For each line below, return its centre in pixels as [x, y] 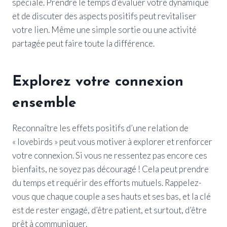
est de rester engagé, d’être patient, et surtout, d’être [109, 210]
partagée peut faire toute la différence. [83, 43]
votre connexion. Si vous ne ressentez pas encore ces [110, 155]
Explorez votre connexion [98, 82]
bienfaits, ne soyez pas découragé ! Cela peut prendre [110, 169]
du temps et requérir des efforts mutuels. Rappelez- [107, 182]
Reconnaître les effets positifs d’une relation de [100, 128]
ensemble [44, 103]
